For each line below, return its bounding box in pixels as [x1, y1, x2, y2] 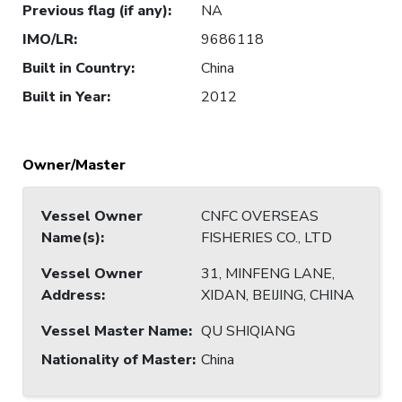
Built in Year [22, 86, 107, 107]
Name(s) [41, 227, 100, 248]
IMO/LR [22, 29, 74, 49]
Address [41, 284, 101, 305]
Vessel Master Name [41, 320, 188, 341]
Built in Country [22, 57, 131, 78]
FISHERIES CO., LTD [201, 227, 332, 248]
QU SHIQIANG [201, 320, 295, 341]
